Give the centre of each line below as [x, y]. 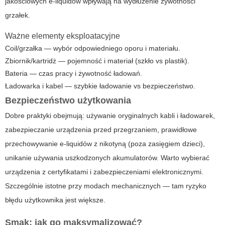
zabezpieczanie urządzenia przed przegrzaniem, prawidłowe [101, 129]
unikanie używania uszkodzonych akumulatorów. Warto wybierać [107, 157]
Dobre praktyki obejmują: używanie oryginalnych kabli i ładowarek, [110, 115]
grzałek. [18, 15]
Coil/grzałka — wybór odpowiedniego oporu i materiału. [93, 48]
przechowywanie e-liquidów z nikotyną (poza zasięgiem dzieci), [105, 143]
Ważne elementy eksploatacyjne [63, 36]
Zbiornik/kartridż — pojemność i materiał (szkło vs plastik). [97, 61]
